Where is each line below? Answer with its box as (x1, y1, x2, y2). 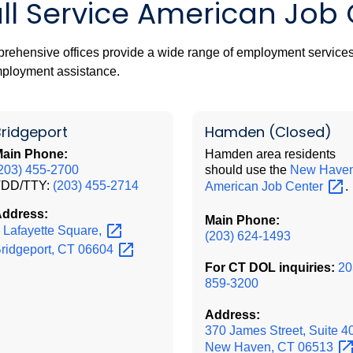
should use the (204, 162, 290, 176)
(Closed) (264, 121, 332, 142)
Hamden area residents (204, 147, 336, 161)
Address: (204, 307, 260, 321)
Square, (58, 223, 105, 237)
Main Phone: (204, 213, 280, 227)
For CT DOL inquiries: (204, 260, 335, 274)
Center (284, 179, 326, 193)
